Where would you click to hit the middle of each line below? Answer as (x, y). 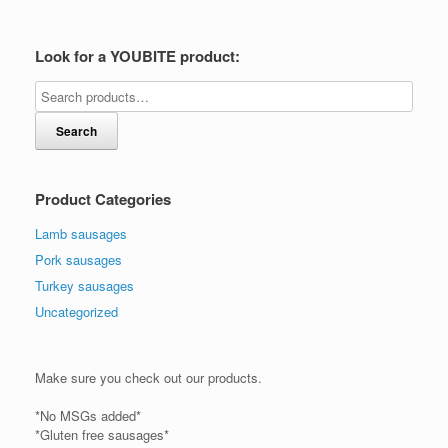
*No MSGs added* (88, 416)
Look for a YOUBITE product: (137, 55)
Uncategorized (76, 311)
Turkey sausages (84, 285)
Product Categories (103, 198)
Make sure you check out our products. (148, 377)
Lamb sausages (81, 233)
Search (76, 130)
